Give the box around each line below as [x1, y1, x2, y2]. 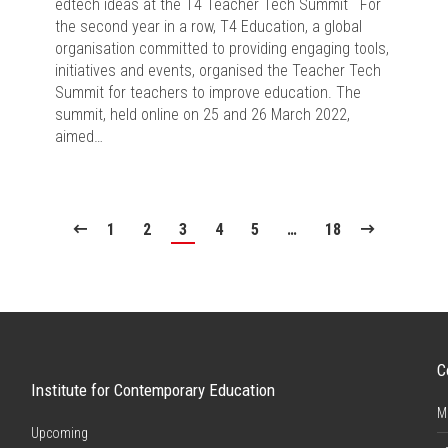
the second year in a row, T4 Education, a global [55, 16, 362, 36]
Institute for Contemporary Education [30, 379, 275, 400]
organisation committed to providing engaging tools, [55, 38, 389, 58]
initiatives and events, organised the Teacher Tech [55, 60, 381, 80]
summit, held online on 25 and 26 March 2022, [55, 104, 350, 124]
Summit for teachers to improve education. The [55, 82, 361, 102]
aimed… [55, 126, 103, 146]
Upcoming [30, 424, 88, 441]
